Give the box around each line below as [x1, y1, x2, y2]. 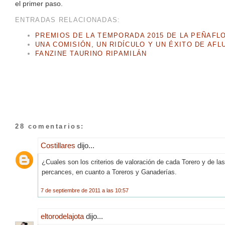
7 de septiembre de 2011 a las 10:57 [41, 187, 129, 193]
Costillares [41, 141, 75, 150]
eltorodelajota [41, 211, 84, 220]
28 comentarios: [15, 122, 84, 130]
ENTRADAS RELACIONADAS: [15, 16, 121, 24]
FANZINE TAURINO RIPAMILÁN [35, 50, 147, 58]
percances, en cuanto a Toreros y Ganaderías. [42, 168, 177, 176]
